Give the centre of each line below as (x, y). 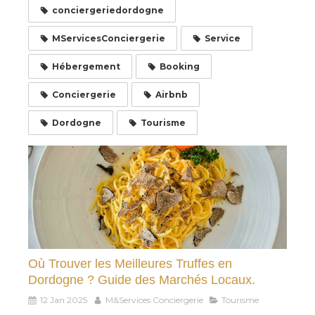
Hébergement (86, 66)
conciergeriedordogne (108, 10)
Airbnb (172, 94)
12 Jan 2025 (64, 300)
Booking (180, 66)
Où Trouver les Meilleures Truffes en (130, 263)
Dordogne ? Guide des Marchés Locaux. (142, 279)
